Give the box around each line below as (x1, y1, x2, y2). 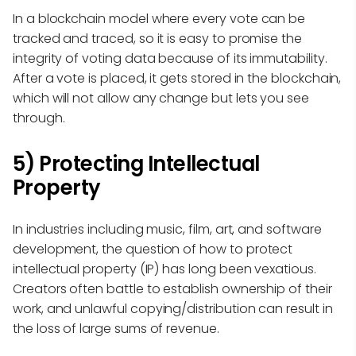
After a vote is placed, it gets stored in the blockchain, (13, 68, 342, 87)
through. (13, 108, 65, 127)
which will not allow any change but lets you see (13, 88, 309, 107)
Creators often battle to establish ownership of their (13, 279, 332, 298)
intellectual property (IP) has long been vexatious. (13, 259, 316, 278)
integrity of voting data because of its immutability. (13, 48, 327, 68)
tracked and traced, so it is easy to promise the (13, 29, 302, 48)
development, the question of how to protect (13, 239, 293, 258)
